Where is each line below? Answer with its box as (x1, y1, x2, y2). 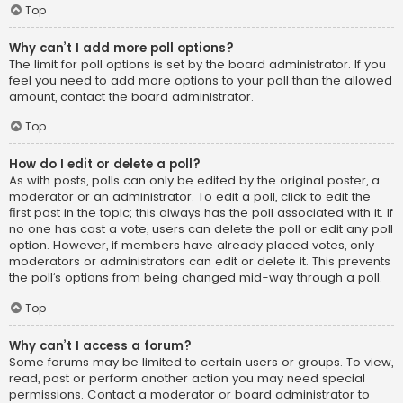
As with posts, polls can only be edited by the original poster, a (9, 172, 380, 190)
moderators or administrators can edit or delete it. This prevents (9, 253, 390, 271)
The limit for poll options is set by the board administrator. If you (9, 55, 386, 73)
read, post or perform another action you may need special (9, 370, 365, 388)
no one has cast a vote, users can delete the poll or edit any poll (9, 220, 393, 238)
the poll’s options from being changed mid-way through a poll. (9, 269, 382, 287)
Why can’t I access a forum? (9, 337, 192, 355)
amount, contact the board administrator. (9, 87, 254, 105)
